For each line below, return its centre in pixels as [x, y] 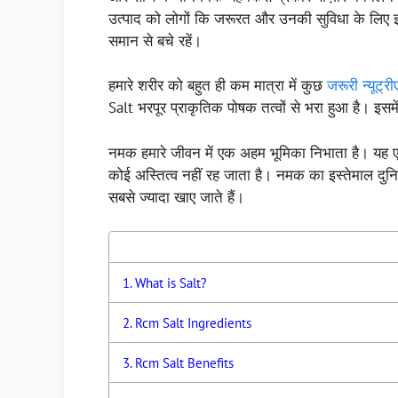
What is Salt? [171, 283]
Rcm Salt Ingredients [194, 323]
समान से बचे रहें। [155, 40]
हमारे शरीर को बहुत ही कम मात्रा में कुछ [218, 86]
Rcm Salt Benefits [185, 363]
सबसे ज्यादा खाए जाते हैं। [176, 197]
